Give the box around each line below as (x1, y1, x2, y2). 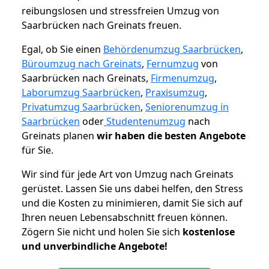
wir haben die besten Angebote (97, 129, 246, 143)
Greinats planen (22, 129, 97, 143)
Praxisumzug (145, 86, 205, 100)
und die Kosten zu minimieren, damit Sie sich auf (22, 196, 243, 210)
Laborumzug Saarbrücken (22, 86, 141, 100)
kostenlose (183, 225, 235, 239)
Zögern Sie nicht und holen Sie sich (22, 225, 183, 239)
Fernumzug (147, 57, 199, 71)
